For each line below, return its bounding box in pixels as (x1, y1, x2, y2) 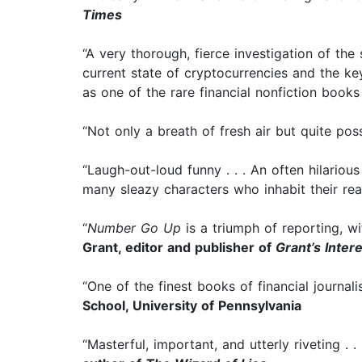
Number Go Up (87, 220, 181, 237)
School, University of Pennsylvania (82, 297, 301, 314)
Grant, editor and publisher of (82, 239, 276, 256)
